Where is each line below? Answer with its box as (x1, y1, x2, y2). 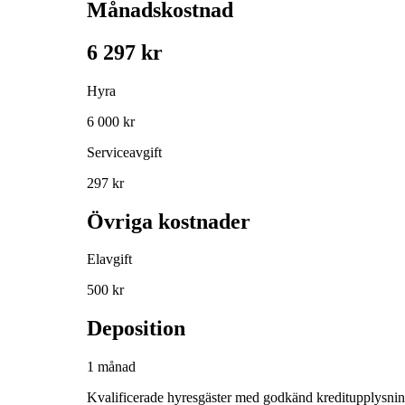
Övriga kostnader (87, 209, 250, 233)
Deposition (87, 316, 185, 341)
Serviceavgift (87, 144, 162, 160)
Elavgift (87, 251, 132, 268)
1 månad (87, 359, 136, 375)
